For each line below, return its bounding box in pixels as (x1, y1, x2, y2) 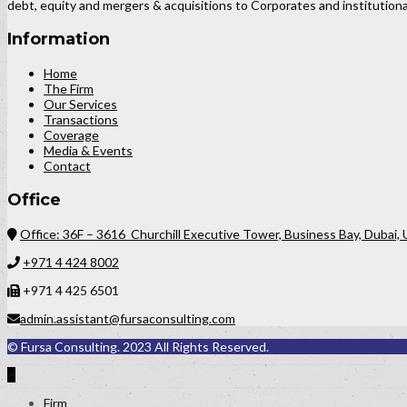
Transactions (44, 111, 118, 127)
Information (7, 28, 110, 49)
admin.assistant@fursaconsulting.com (20, 310, 235, 326)
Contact (44, 157, 91, 174)
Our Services (44, 95, 117, 112)
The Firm (44, 80, 94, 96)
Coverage (44, 126, 99, 143)
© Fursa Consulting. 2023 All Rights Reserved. (7, 338, 269, 354)
